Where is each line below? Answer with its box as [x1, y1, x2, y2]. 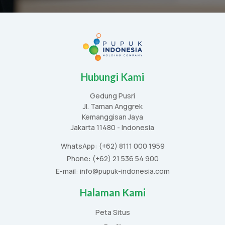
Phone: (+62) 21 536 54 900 [66, 153, 159, 163]
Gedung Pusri [90, 90, 135, 100]
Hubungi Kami [81, 70, 144, 83]
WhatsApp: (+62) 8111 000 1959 [60, 141, 165, 151]
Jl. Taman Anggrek [82, 101, 143, 111]
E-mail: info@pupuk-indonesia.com [55, 166, 170, 176]
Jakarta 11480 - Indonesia [71, 122, 154, 132]
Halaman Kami [79, 186, 146, 198]
